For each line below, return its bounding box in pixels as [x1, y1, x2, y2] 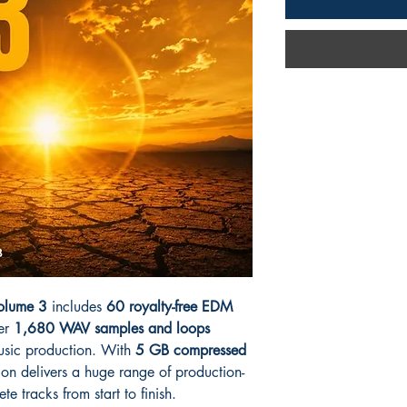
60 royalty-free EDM [106, 296, 233, 316]
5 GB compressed [135, 340, 246, 360]
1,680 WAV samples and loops [14, 318, 210, 338]
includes [47, 296, 106, 316]
